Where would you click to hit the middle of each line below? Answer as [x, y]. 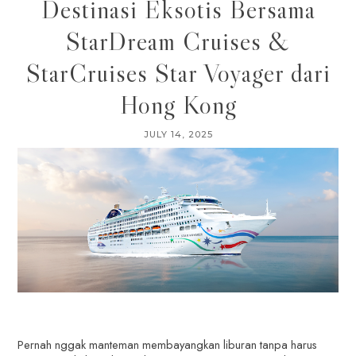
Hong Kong [178, 104]
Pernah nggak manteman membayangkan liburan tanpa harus [168, 344]
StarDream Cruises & [178, 41]
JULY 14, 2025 [178, 134]
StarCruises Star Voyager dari [178, 73]
